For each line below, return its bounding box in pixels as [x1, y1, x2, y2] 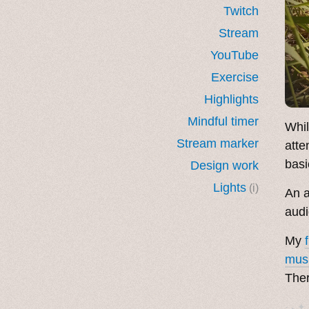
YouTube [210, 48, 259, 62]
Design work [190, 158, 259, 172]
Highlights [204, 92, 259, 106]
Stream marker [177, 136, 259, 150]
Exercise [211, 70, 259, 84]
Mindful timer [188, 114, 259, 128]
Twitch [223, 3, 259, 18]
